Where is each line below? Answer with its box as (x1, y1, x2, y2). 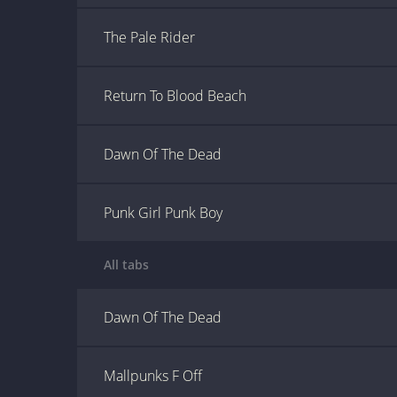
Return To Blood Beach (104, 86, 246, 105)
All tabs (104, 256, 149, 273)
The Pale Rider (104, 27, 195, 47)
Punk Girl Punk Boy (104, 203, 222, 222)
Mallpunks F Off (104, 366, 202, 385)
